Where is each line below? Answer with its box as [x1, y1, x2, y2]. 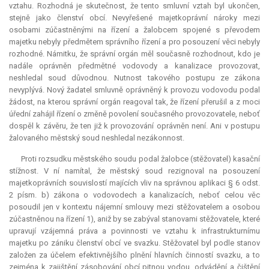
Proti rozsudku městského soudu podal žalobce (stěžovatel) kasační [21, 154, 260, 164]
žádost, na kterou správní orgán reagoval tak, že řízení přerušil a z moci [9, 97, 260, 107]
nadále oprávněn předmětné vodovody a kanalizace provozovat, [9, 61, 260, 71]
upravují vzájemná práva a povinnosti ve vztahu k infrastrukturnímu [9, 226, 260, 236]
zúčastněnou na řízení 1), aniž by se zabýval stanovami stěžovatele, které [9, 214, 260, 224]
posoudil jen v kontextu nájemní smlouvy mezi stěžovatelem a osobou [9, 202, 260, 212]
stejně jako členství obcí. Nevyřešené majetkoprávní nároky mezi [9, 13, 260, 23]
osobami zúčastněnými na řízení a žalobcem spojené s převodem [9, 25, 260, 35]
